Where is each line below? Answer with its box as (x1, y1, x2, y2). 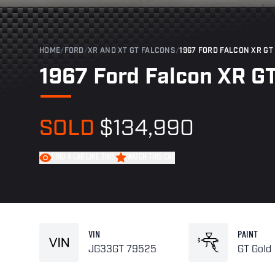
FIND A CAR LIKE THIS (52, 153, 115, 163)
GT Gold (238, 245, 272, 255)
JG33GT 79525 (88, 245, 157, 255)
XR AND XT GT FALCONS (88, 47, 176, 55)
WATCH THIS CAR (127, 153, 175, 163)
